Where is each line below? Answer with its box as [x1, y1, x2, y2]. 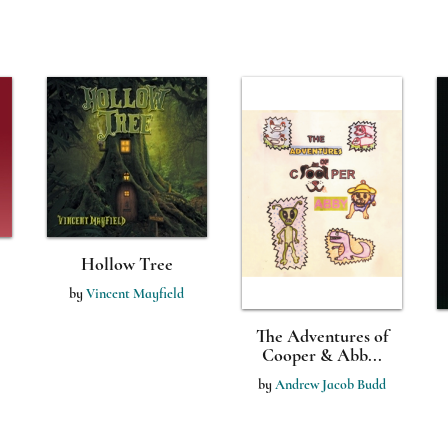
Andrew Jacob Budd [274, 376, 386, 393]
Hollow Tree [80, 253, 173, 275]
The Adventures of [255, 325, 388, 347]
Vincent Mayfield [86, 285, 184, 302]
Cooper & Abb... [261, 344, 382, 366]
